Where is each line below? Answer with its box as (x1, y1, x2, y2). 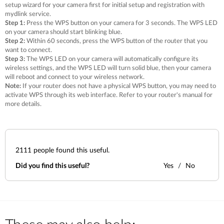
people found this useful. (31, 147, 109, 154)
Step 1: (5, 20, 25, 26)
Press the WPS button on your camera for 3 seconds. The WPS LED (25, 20, 217, 26)
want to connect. (5, 47, 52, 53)
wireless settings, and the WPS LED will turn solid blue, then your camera (5, 65, 211, 71)
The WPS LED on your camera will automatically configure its (25, 56, 198, 62)
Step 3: (5, 56, 25, 62)
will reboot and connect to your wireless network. (5, 74, 144, 80)
